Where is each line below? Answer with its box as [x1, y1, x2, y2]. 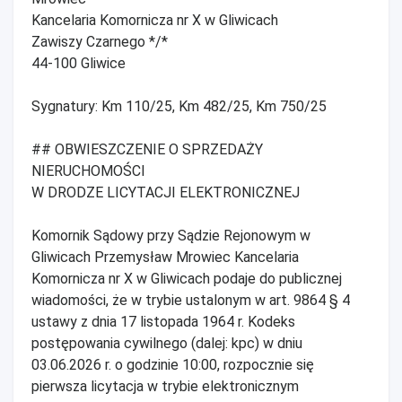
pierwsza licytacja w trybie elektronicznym [31, 377, 299, 395]
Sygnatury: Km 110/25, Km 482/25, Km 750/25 [31, 97, 327, 115]
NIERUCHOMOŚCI [31, 162, 145, 179]
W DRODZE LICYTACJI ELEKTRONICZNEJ [31, 183, 300, 201]
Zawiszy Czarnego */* [31, 32, 168, 50]
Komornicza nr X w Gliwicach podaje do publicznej [31, 269, 342, 287]
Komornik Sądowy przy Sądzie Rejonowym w [31, 226, 310, 244]
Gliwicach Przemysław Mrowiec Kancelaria [31, 248, 299, 266]
